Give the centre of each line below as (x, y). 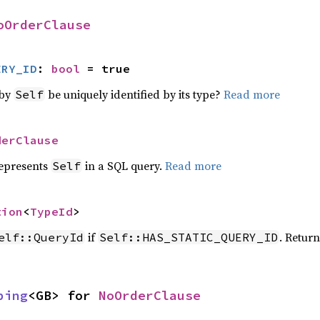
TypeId (51, 211)
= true (105, 69)
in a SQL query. (123, 166)
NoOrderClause (150, 295)
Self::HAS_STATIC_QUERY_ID (188, 237)
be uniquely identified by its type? (134, 94)
